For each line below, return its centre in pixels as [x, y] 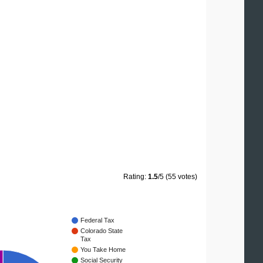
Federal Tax [97, 220]
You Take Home [103, 250]
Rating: [136, 177]
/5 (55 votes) [178, 177]
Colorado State [102, 231]
